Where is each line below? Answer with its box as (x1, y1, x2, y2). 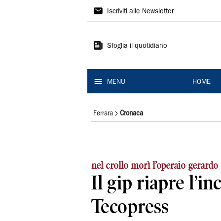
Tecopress (91, 195, 169, 218)
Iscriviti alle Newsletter (107, 8, 174, 15)
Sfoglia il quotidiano (107, 43, 167, 50)
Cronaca (120, 110, 143, 117)
